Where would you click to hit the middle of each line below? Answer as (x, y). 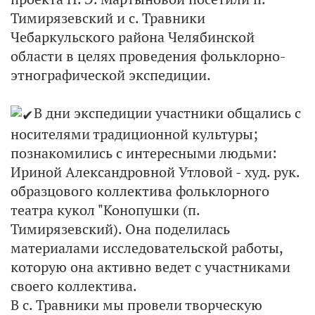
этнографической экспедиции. (111, 75)
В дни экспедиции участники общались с (167, 113)
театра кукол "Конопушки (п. (105, 210)
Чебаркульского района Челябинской (133, 37)
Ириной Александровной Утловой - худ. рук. (155, 172)
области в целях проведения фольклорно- (148, 56)
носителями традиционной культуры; (134, 134)
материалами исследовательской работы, (147, 247)
